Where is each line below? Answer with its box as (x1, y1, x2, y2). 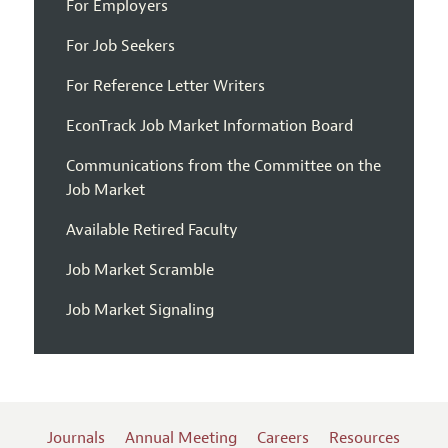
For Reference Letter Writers (65, 76, 265, 97)
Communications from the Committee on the (65, 156, 381, 177)
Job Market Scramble (65, 260, 214, 281)
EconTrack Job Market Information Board (65, 116, 353, 137)
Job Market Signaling (65, 300, 214, 321)
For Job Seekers (65, 36, 175, 57)
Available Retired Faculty (65, 220, 238, 241)
